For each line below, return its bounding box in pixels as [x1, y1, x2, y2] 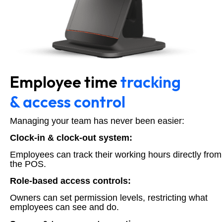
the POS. [10, 159, 46, 169]
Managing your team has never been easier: [10, 115, 184, 126]
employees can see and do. [10, 202, 119, 212]
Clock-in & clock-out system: [10, 132, 132, 143]
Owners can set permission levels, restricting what [10, 192, 208, 203]
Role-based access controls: [10, 175, 131, 186]
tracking [120, 71, 181, 92]
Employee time [10, 71, 120, 92]
